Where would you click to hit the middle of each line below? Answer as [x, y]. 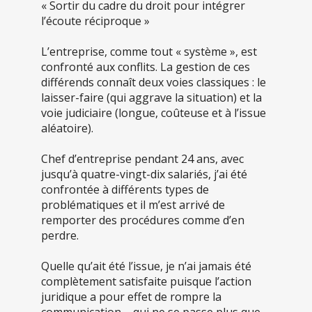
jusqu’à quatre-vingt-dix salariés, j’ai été [144, 174]
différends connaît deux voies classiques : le [154, 83]
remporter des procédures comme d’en [143, 220]
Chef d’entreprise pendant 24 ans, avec [142, 159]
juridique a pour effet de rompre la [131, 297]
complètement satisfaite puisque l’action [146, 282]
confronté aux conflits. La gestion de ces [146, 67]
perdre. [60, 236]
